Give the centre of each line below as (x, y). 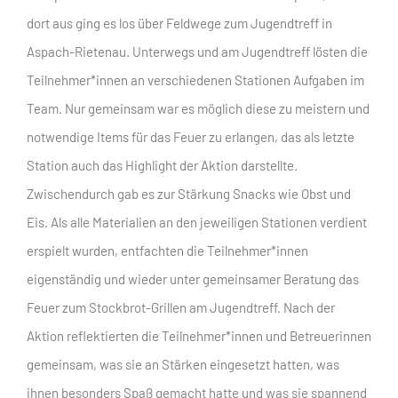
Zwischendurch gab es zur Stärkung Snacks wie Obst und (189, 193)
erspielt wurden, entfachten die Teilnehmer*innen (167, 250)
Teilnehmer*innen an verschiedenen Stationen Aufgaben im (195, 80)
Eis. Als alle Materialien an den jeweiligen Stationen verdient (197, 222)
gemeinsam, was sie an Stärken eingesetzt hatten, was (183, 364)
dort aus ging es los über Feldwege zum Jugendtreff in (179, 23)
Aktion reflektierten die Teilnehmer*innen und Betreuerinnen (199, 335)
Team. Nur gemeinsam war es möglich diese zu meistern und (198, 108)
